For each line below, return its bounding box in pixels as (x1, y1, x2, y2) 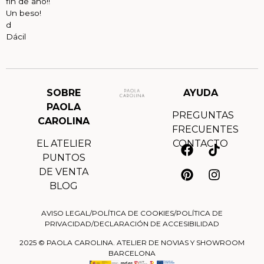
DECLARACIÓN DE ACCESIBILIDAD (94, 219, 219, 228)
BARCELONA (108, 249, 156, 258)
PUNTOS (42, 152, 85, 164)
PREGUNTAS (172, 110, 234, 121)
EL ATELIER (36, 138, 91, 150)
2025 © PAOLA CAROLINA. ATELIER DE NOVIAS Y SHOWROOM (19, 238, 245, 247)
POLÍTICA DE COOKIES (92, 208, 174, 217)
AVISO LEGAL (41, 208, 90, 217)
